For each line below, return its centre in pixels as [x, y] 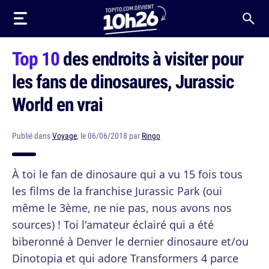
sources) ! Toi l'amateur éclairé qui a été [113, 225]
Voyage [65, 136]
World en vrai [57, 104]
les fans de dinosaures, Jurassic [123, 81]
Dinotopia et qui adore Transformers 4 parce [125, 258]
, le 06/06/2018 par [109, 136]
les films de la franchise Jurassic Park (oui [117, 191]
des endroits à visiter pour [151, 58]
